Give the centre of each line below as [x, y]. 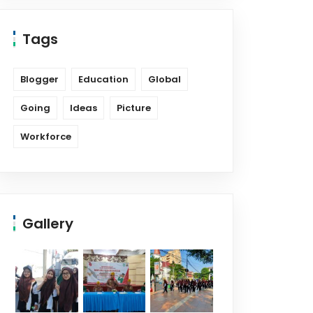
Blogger [39, 79]
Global [165, 79]
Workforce [46, 137]
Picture [134, 108]
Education [103, 79]
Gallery [48, 224]
